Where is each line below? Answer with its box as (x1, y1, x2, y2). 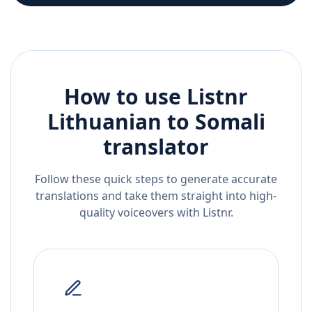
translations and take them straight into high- (36, 188, 276, 204)
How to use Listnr (64, 82, 248, 111)
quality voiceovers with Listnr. (79, 205, 233, 221)
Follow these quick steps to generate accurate (35, 171, 277, 187)
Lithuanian (47, 107, 162, 136)
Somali (194, 107, 265, 136)
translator (103, 132, 209, 162)
